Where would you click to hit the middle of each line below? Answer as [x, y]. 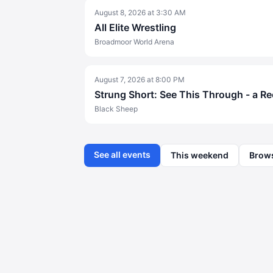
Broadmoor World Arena [134, 42]
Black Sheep [116, 109]
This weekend [200, 155]
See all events [122, 154]
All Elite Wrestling [135, 27]
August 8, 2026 [120, 12]
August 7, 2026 [120, 80]
